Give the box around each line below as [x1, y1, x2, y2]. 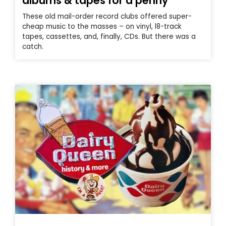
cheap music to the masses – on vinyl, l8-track [22, 21, 182, 31]
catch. [22, 41, 43, 51]
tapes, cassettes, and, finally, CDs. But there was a [22, 31, 196, 41]
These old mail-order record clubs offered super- [22, 11, 192, 21]
